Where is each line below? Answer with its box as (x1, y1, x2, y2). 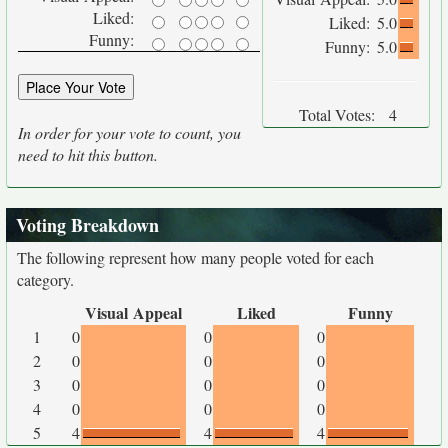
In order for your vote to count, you (18, 122, 241, 144)
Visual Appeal (85, 301, 182, 324)
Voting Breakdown (16, 212, 159, 238)
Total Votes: (299, 104, 375, 125)
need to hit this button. (18, 144, 158, 166)
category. (17, 269, 74, 290)
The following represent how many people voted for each (17, 247, 374, 268)
